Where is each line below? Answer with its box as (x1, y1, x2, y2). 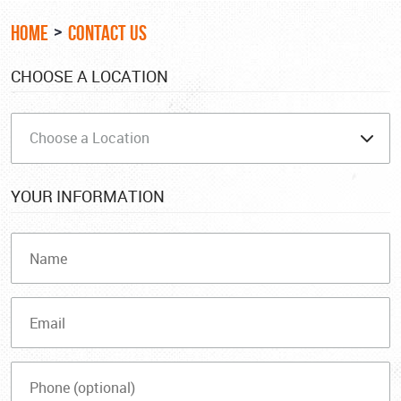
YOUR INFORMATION (11, 185, 165, 208)
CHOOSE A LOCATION (11, 64, 168, 87)
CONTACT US (68, 21, 147, 45)
